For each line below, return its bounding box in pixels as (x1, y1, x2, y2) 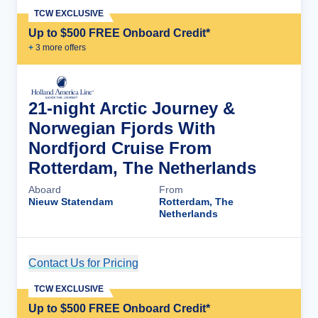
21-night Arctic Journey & (28, 99, 235, 118)
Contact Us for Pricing (28, 257, 138, 269)
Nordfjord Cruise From (28, 138, 212, 158)
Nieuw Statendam (28, 196, 113, 207)
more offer (40, 43, 82, 53)
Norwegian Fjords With (28, 119, 216, 138)
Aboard (28, 184, 61, 195)
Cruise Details (200, 257, 275, 269)
